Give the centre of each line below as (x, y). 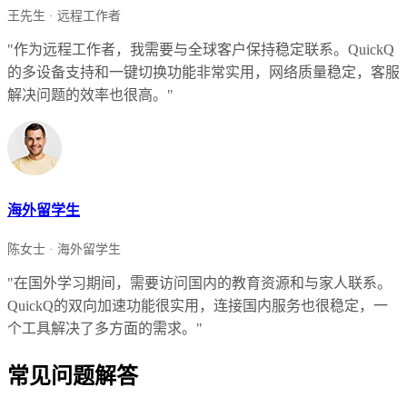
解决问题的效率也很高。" (90, 94)
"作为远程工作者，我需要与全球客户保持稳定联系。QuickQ (201, 49)
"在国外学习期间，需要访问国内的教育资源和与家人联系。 (199, 283)
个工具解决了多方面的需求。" (105, 329)
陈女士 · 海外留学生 (64, 250)
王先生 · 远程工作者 (64, 15)
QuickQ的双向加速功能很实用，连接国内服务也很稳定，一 (198, 306)
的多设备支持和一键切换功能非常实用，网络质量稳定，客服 (203, 72)
